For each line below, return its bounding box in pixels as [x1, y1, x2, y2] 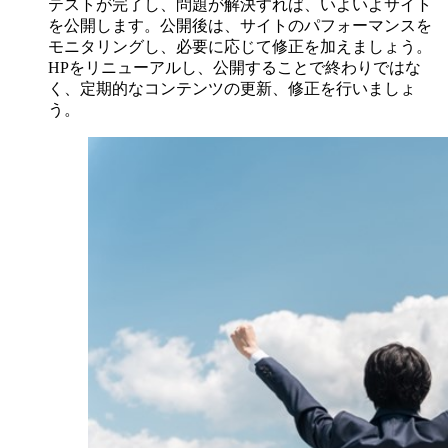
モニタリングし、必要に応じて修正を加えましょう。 [48, 37, 432, 55]
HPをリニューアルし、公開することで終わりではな [48, 58, 421, 76]
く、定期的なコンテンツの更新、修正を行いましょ [48, 79, 416, 97]
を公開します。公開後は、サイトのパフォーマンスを [48, 16, 432, 34]
